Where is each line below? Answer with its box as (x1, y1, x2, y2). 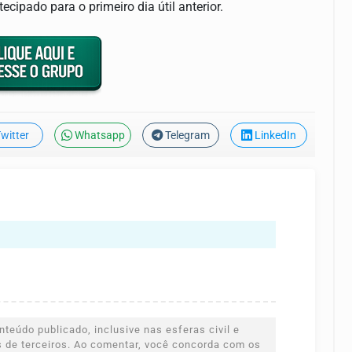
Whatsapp (74, 129, 125, 143)
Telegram (165, 129, 210, 143)
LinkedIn (255, 129, 296, 143)
